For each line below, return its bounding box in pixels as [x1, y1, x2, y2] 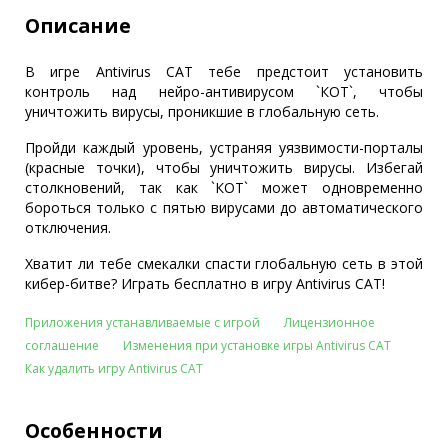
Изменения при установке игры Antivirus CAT [123, 337, 391, 354]
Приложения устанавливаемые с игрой [25, 314, 260, 331]
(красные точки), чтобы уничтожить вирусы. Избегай [25, 158, 423, 177]
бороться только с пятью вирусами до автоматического [25, 198, 423, 217]
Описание [25, 12, 131, 39]
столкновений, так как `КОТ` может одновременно [25, 178, 423, 197]
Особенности [25, 417, 163, 444]
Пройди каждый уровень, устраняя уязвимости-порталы [25, 138, 423, 157]
